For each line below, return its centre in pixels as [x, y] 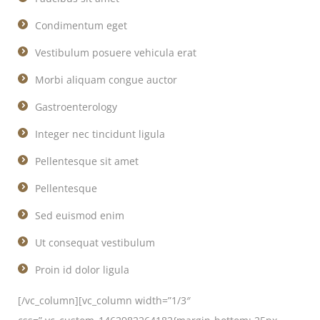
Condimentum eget [81, 25]
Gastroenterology [76, 107]
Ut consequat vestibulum [95, 242]
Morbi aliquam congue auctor [106, 80]
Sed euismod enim [80, 215]
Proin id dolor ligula [82, 270]
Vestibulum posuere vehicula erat [116, 52]
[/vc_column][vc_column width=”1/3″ [104, 300]
